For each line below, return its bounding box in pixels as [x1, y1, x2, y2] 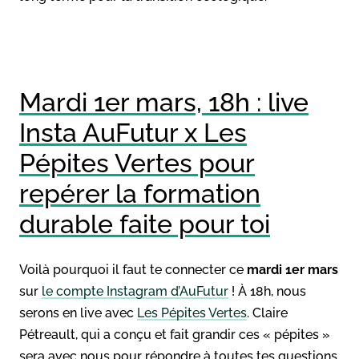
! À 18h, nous [228, 283, 306, 299]
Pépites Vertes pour [19, 147, 255, 178]
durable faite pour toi [19, 208, 270, 239]
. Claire [247, 305, 288, 321]
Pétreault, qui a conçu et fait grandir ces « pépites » [19, 326, 330, 342]
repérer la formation [19, 178, 260, 208]
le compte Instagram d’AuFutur [42, 283, 228, 299]
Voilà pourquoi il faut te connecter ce [19, 261, 247, 277]
